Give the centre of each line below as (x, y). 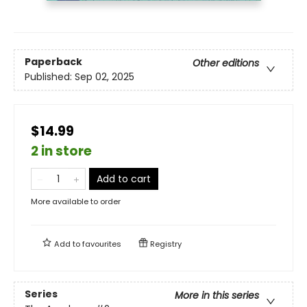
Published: (50, 77)
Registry (165, 244)
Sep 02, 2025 (105, 77)
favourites (102, 244)
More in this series (217, 296)
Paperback (53, 62)
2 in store (61, 151)
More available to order (76, 201)
